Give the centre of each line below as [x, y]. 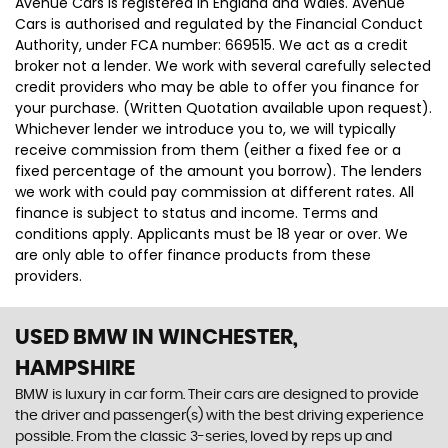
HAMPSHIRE [75, 368]
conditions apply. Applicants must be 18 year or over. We [211, 234]
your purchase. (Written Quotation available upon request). [223, 108]
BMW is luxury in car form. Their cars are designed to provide [217, 395]
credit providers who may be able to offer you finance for [217, 87]
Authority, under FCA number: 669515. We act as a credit [211, 45]
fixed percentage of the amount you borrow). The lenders [218, 171]
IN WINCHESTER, [213, 337]
